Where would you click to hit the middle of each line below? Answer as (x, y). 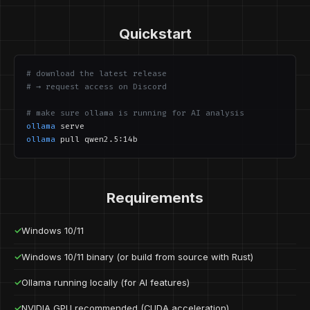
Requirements (155, 197)
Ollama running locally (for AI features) (106, 283)
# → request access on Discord (97, 86)
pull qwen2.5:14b (97, 139)
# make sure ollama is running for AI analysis (136, 113)
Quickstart (155, 34)
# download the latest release (97, 73)
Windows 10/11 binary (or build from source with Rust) (138, 256)
